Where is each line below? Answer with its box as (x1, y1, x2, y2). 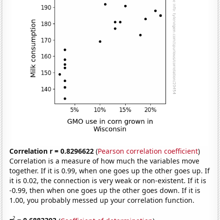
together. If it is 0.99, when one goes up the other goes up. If (9, 165, 210, 175)
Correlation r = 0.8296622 (9, 146, 94, 156)
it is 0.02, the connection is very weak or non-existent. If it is (9, 175, 207, 185)
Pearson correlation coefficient (98, 146, 198, 156)
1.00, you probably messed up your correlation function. (9, 195, 195, 205)
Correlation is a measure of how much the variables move (9, 156, 200, 165)
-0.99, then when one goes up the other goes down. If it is (9, 185, 201, 195)
